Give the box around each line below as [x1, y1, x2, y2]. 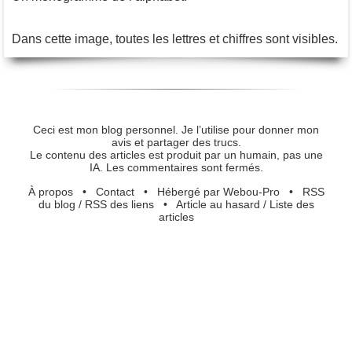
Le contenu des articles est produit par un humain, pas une [29, 148, 323, 162]
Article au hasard [175, 197, 260, 211]
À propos [27, 185, 73, 198]
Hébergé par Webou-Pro [156, 185, 280, 198]
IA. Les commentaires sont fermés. [89, 161, 263, 174]
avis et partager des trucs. [111, 136, 241, 149]
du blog [38, 197, 75, 211]
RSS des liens [84, 197, 154, 211]
